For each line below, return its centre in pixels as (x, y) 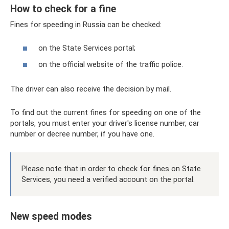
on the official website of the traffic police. (111, 64)
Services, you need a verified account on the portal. (108, 179)
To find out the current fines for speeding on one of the (106, 112)
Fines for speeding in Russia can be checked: (86, 24)
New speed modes (51, 216)
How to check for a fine (63, 9)
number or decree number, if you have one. (82, 134)
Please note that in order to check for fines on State (111, 168)
